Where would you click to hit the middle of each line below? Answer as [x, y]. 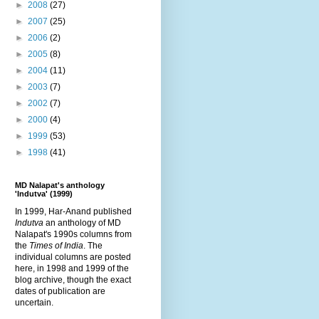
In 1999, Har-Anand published [73, 211]
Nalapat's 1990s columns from [73, 234]
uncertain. [34, 302]
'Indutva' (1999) [44, 193]
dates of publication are [60, 291]
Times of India [56, 245]
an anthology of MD [82, 223]
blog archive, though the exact [73, 279]
